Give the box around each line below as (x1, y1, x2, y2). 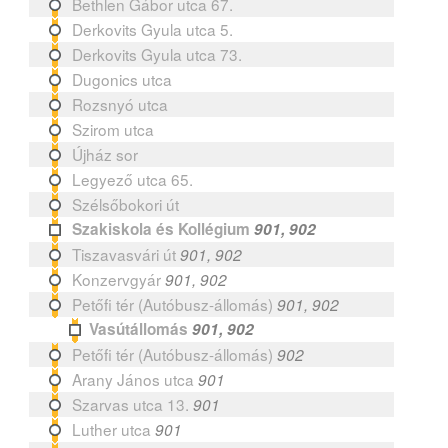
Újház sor (72, 142, 139, 165)
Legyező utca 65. (72, 167, 194, 190)
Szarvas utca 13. (72, 392, 190, 415)
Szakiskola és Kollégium (72, 217, 251, 240)
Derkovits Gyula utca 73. (72, 42, 243, 65)
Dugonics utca (72, 67, 173, 90)
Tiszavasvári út (72, 242, 177, 265)
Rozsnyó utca (72, 92, 169, 115)
